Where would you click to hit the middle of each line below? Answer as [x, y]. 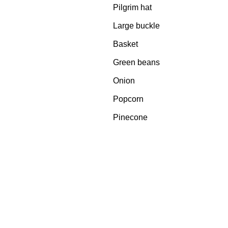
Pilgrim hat [132, 7]
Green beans [136, 62]
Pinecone [130, 117]
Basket [125, 44]
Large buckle [136, 26]
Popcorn [128, 99]
